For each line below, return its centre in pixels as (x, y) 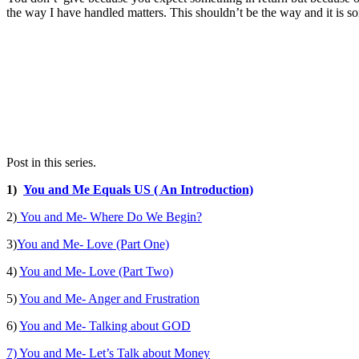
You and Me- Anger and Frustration (109, 298)
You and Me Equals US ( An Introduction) (138, 189)
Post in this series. (51, 162)
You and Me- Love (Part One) (93, 244)
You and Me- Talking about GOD (105, 325)
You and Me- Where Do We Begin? (109, 216)
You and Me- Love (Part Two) (96, 271)
